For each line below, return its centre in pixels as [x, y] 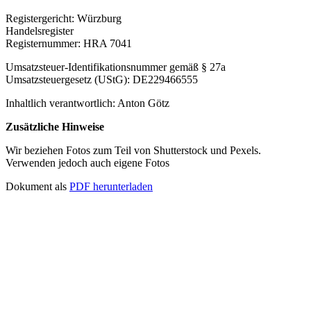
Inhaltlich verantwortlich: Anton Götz [87, 103]
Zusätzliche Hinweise [55, 126]
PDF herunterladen [111, 186]
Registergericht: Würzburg [64, 18]
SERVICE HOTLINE [72, 224]
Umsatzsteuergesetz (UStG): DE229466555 [102, 79]
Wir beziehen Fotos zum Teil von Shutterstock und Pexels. [133, 150]
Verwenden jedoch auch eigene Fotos [87, 162]
